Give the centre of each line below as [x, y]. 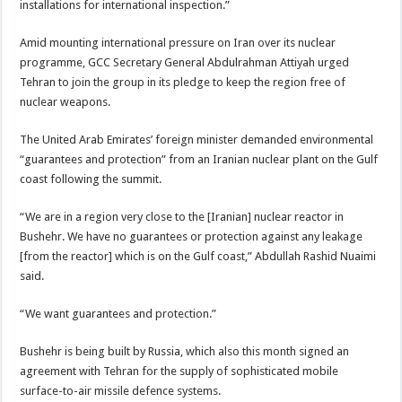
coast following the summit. [91, 179]
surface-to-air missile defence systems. [121, 391]
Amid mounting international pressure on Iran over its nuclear [178, 43]
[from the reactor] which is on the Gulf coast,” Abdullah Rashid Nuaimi [198, 256]
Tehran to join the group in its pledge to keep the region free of [183, 82]
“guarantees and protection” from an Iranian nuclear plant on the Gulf [199, 159]
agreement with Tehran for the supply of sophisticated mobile [179, 371]
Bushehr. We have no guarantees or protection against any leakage [192, 236]
